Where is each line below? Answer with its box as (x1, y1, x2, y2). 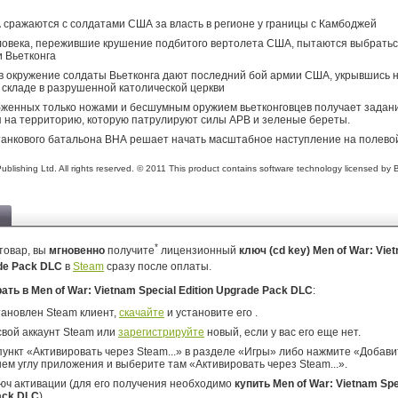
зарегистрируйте (118, 326, 204, 338)
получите (105, 244, 155, 257)
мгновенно (49, 244, 105, 257)
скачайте (119, 306, 164, 319)
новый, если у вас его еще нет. (204, 326, 361, 338)
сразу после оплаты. (104, 260, 211, 273)
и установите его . (164, 306, 258, 319)
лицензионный (158, 244, 239, 257)
